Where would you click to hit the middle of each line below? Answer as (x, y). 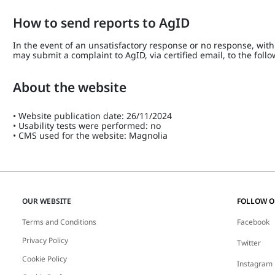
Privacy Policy (45, 240)
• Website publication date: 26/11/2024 (93, 116)
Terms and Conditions (59, 222)
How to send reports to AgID (102, 23)
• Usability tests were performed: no (87, 126)
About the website (72, 87)
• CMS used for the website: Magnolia (91, 135)
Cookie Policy (44, 259)
